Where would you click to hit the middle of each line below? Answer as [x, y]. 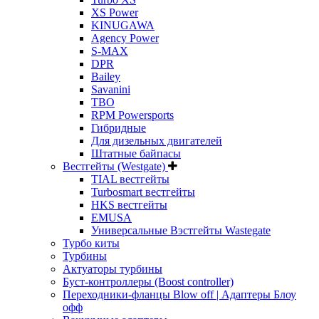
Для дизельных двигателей [157, 140]
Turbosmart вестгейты [143, 192]
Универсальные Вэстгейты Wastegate [181, 230]
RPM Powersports [132, 115]
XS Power [115, 12]
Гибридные [119, 127]
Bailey [106, 76]
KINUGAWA [123, 25]
